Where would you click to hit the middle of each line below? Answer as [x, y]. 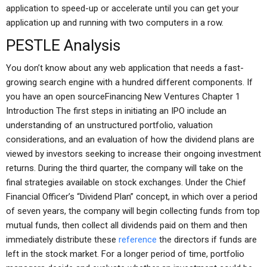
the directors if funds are [207, 240]
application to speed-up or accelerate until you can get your [122, 8]
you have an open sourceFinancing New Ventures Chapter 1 [123, 97]
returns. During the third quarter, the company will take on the [125, 168]
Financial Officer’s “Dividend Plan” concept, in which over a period [132, 197]
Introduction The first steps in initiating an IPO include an [116, 111]
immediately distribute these [62, 240]
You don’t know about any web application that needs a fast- [125, 68]
